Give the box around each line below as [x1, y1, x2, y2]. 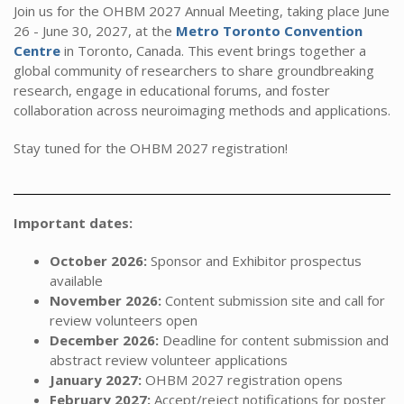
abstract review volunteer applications [50, 351, 291, 370]
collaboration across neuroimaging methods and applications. [14, 101, 390, 120]
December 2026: [50, 331, 159, 350]
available [50, 271, 103, 290]
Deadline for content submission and [162, 331, 389, 350]
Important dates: [14, 214, 133, 233]
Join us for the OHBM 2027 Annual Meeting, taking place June [14, 2, 390, 21]
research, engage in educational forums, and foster [14, 81, 330, 100]
